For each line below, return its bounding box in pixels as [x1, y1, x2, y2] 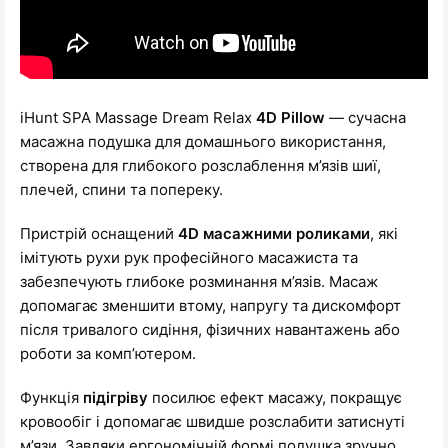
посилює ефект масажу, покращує [148, 387, 402, 407]
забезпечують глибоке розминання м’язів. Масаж [20, 271, 378, 291]
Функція [20, 387, 83, 407]
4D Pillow [256, 107, 325, 127]
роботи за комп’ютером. [20, 343, 196, 363]
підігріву [83, 387, 148, 407]
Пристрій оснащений [20, 223, 178, 243]
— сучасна [325, 107, 406, 127]
